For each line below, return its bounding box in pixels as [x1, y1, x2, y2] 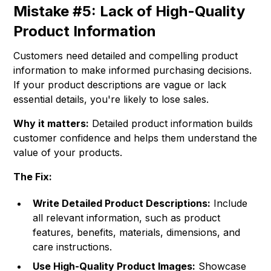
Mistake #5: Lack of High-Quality [13, 2, 246, 21]
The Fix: [13, 171, 53, 183]
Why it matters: [13, 117, 90, 130]
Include [211, 197, 248, 210]
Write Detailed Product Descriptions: [33, 197, 211, 210]
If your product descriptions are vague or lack [13, 79, 227, 91]
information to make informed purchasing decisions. [13, 64, 252, 77]
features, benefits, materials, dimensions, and [33, 226, 241, 239]
